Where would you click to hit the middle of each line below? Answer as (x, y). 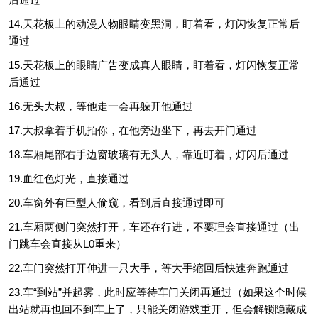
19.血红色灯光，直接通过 (69, 179)
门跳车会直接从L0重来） (67, 244)
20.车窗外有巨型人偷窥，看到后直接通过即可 (117, 203)
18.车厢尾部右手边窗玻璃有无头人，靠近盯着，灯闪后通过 (149, 155)
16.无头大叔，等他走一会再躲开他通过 (101, 106)
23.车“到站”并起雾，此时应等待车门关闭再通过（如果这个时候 (158, 292)
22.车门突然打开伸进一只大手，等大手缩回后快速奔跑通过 (149, 268)
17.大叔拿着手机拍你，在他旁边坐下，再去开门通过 (133, 131)
